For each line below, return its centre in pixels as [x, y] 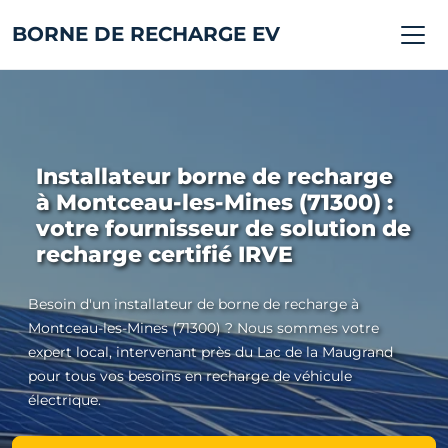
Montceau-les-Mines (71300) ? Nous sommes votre [203, 328]
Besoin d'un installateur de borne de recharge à [193, 304]
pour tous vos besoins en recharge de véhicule [190, 376]
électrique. [64, 400]
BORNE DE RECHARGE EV [146, 34]
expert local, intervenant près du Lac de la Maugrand [210, 352]
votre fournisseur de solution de [223, 228]
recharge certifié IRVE [164, 254]
